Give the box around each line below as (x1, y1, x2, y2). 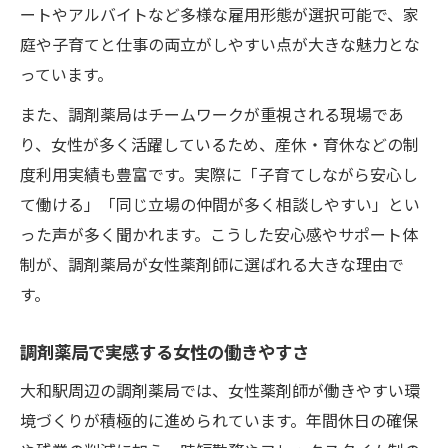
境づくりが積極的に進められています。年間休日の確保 (20, 407, 418, 432)
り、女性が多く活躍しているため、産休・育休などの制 (20, 131, 419, 156)
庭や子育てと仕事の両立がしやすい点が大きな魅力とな (20, 31, 420, 56)
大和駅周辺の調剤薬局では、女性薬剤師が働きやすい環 (20, 377, 420, 402)
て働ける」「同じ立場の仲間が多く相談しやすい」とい (20, 191, 420, 216)
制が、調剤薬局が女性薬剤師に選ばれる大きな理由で (20, 251, 404, 276)
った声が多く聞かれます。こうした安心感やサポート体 (20, 221, 418, 246)
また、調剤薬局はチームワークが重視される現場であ (20, 101, 404, 126)
